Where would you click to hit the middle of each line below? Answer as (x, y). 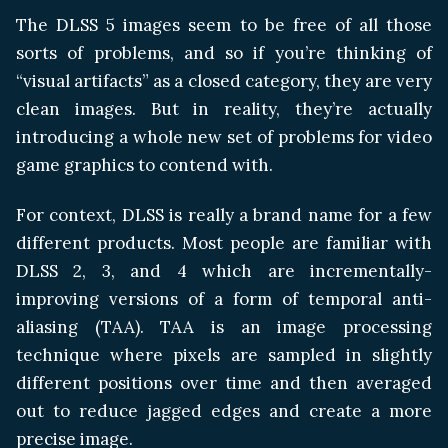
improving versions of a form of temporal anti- (224, 299)
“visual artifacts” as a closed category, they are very (224, 81)
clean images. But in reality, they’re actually (224, 109)
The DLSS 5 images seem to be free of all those (224, 25)
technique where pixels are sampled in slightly (224, 355)
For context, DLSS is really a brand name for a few (224, 215)
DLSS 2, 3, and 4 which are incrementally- (224, 271)
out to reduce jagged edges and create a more (224, 411)
